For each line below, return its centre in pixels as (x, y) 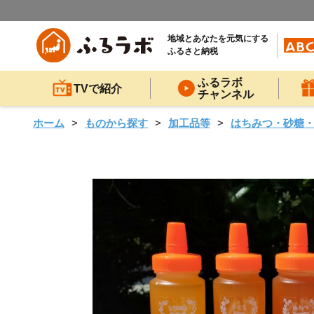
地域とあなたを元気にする (218, 39)
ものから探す (116, 123)
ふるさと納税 (193, 52)
